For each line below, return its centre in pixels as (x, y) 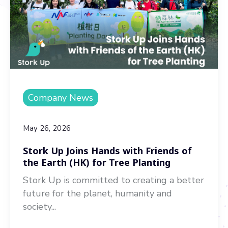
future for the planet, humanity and (97, 193)
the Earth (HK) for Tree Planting (97, 162)
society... (39, 207)
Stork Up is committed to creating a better (113, 180)
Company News (61, 98)
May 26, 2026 (47, 128)
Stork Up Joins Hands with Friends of (107, 151)
